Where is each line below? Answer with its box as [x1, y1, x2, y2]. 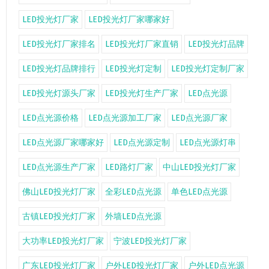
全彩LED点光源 [105, 187, 162, 197]
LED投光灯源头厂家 [22, 88, 95, 98]
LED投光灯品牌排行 [22, 64, 95, 74]
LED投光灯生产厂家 [105, 88, 178, 98]
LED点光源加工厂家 [88, 113, 162, 123]
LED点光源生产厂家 [22, 162, 95, 172]
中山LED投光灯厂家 [163, 162, 236, 172]
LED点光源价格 [22, 113, 79, 123]
